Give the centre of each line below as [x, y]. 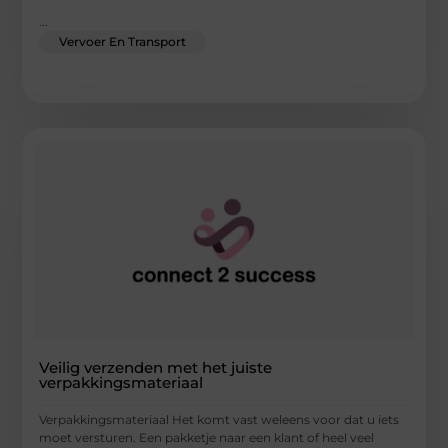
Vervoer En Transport [123, 42]
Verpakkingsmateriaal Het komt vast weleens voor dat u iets [219, 420]
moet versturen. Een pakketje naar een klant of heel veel [207, 438]
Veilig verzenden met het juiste [156, 368]
